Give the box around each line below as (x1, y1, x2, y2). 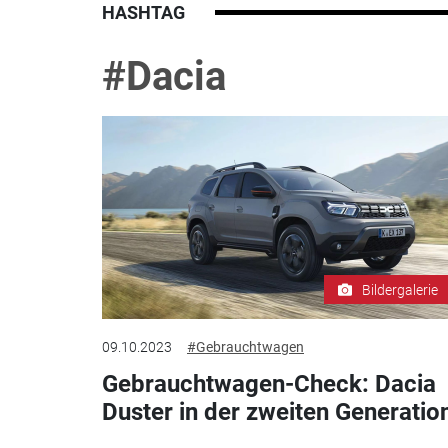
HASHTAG (102, 2, 185, 24)
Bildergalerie (362, 281, 438, 298)
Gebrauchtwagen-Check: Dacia (102, 369, 436, 398)
